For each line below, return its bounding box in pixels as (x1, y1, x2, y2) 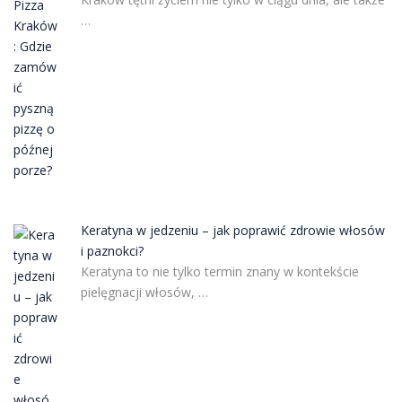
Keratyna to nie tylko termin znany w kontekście (80, 263, 359, 280)
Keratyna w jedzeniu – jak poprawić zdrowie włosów (80, 222, 385, 239)
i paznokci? (80, 242, 144, 259)
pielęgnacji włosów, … (80, 284, 208, 301)
